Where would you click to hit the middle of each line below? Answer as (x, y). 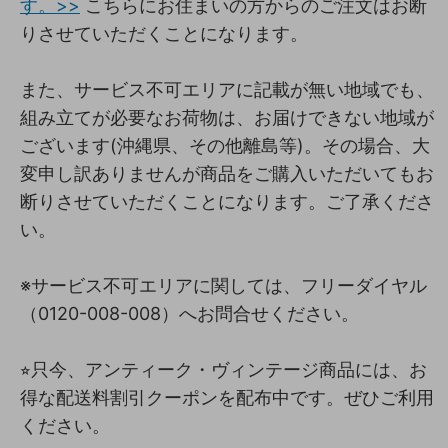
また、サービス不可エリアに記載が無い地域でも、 (227, 89)
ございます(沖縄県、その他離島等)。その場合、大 (225, 145)
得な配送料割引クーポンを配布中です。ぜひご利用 (227, 397)
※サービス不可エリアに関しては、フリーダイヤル (223, 285)
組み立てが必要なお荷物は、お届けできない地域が (227, 117)
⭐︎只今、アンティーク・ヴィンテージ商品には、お (223, 369)
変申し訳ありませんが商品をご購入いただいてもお (227, 173)
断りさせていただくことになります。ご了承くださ (227, 201)
